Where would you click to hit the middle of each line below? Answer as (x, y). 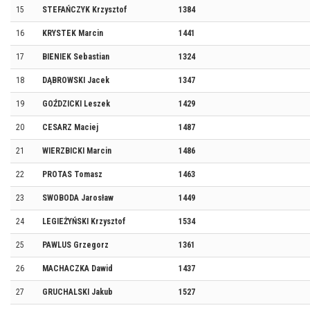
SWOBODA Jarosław (78, 198)
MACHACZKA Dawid (77, 268)
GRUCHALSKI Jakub (77, 292)
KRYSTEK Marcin (73, 33)
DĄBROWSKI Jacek (76, 80)
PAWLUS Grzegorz (75, 245)
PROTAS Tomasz (72, 174)
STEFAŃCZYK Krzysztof (85, 10)
